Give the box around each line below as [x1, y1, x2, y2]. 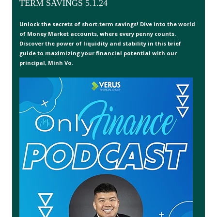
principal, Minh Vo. [19, 59, 73, 66]
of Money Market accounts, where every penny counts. [19, 30, 176, 37]
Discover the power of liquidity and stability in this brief [19, 39, 181, 47]
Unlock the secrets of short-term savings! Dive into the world [19, 20, 195, 28]
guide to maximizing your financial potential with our [19, 49, 177, 57]
